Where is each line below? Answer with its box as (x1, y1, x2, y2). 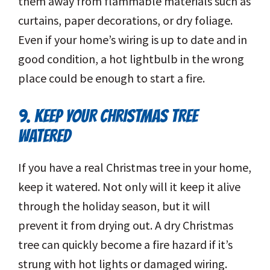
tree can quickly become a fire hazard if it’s (18, 237, 233, 253)
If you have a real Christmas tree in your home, (18, 160, 251, 175)
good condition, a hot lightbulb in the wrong (18, 51, 244, 67)
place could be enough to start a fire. (18, 71, 205, 86)
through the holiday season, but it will (18, 198, 210, 214)
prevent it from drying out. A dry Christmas (18, 218, 233, 233)
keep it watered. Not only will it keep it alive (18, 179, 240, 195)
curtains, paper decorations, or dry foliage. (18, 13, 233, 28)
